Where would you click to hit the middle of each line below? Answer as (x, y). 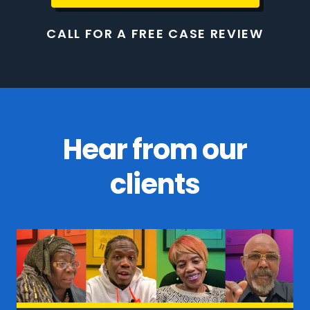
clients (155, 184)
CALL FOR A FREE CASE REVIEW (155, 34)
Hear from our (155, 149)
